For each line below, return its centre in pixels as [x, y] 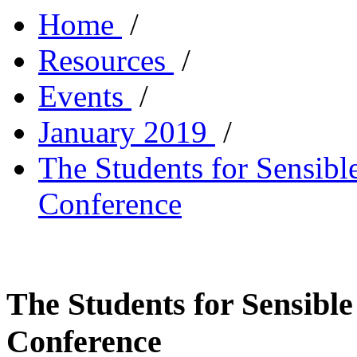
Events [81, 96]
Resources [102, 60]
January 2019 [123, 132]
